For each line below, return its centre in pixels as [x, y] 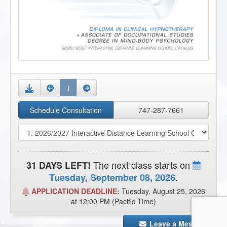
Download [63, 88]
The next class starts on [142, 165]
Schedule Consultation [66, 110]
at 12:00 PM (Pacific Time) [113, 201]
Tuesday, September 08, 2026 [112, 178]
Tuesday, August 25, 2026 [162, 191]
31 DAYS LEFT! [59, 165]
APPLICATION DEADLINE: [74, 191]
